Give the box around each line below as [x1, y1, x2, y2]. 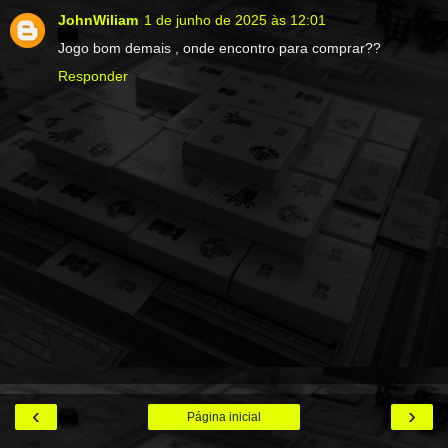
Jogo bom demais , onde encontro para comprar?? [58, 40, 381, 57]
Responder [58, 68, 128, 85]
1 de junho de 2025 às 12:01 [144, 12, 326, 29]
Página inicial [187, 409, 261, 424]
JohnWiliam [58, 12, 138, 29]
